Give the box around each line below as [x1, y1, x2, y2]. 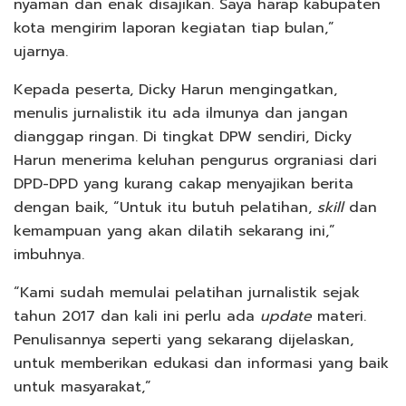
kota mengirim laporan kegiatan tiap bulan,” [14, 17, 334, 40]
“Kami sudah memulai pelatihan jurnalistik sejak [14, 282, 360, 304]
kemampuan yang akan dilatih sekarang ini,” [14, 220, 335, 243]
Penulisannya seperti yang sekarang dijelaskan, [14, 329, 353, 352]
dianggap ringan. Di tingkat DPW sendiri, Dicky [14, 126, 352, 149]
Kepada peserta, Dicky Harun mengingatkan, [14, 79, 337, 101]
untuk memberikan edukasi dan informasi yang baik [14, 353, 389, 375]
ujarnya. [14, 41, 68, 63]
